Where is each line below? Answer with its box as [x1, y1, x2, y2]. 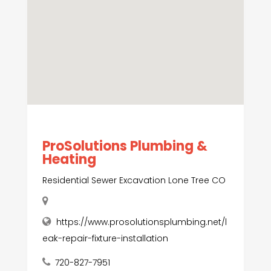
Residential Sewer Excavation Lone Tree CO [42, 174, 226, 187]
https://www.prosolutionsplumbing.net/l [56, 216, 227, 229]
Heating [42, 150, 96, 169]
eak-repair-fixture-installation [42, 232, 168, 245]
